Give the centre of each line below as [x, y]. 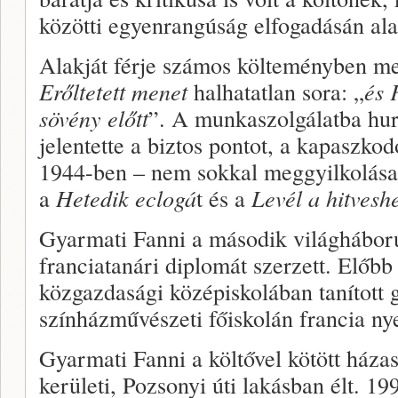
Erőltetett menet [113, 91]
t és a [224, 198]
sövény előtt [94, 118]
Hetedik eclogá [126, 198]
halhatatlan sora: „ [276, 91]
